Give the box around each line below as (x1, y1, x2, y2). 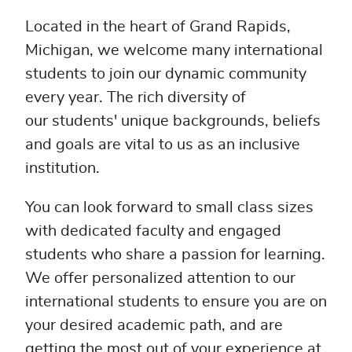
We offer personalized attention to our (25, 269, 295, 286)
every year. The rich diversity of (25, 89, 246, 105)
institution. (25, 159, 100, 176)
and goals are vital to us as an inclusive (25, 136, 300, 152)
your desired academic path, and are (25, 317, 283, 333)
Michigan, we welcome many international (25, 42, 323, 58)
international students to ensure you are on (25, 293, 327, 310)
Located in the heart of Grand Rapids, (25, 18, 291, 35)
